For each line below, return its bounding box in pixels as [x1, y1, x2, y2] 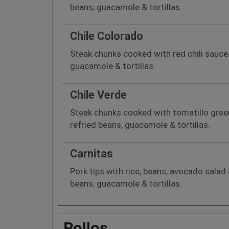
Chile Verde [70, 88, 127, 101]
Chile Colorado [70, 29, 143, 42]
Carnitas [70, 147, 113, 160]
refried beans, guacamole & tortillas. [70, 119, 210, 130]
